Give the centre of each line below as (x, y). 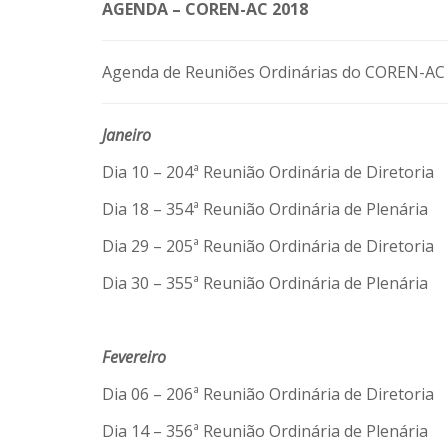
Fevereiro (134, 357)
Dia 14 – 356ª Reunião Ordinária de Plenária (265, 431)
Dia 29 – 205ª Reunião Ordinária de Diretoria (268, 246)
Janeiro (126, 135)
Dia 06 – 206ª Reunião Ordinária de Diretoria (268, 394)
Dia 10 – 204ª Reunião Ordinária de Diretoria (268, 172)
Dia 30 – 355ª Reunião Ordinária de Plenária (265, 283)
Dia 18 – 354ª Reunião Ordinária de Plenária (265, 209)
